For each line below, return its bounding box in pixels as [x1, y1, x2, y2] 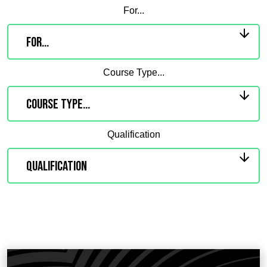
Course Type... [103, 67, 164, 78]
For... [123, 5, 144, 16]
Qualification [107, 129, 160, 140]
